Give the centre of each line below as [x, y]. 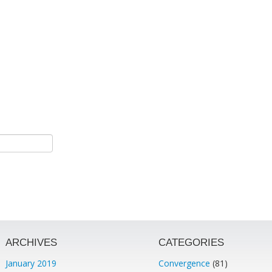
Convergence [184, 263]
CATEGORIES [191, 243]
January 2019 [31, 263]
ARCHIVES [32, 243]
